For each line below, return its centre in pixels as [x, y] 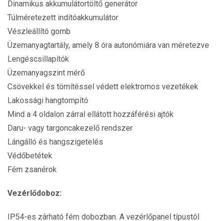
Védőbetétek [30, 156]
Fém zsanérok [32, 169]
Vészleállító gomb [39, 31]
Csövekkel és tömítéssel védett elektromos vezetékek [103, 87]
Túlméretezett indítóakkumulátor [63, 18]
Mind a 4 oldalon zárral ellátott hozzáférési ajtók [91, 114]
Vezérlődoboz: [35, 193]
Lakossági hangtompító [48, 100]
